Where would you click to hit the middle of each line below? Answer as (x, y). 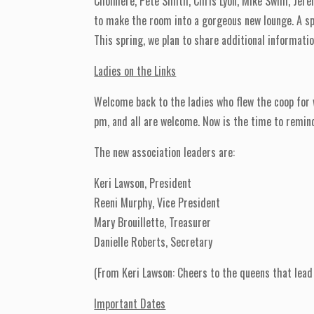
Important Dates (130, 304)
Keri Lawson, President (143, 183)
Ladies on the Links (135, 71)
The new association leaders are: (165, 152)
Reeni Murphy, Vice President (157, 203)
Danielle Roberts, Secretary (153, 242)
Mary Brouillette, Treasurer (153, 223)
